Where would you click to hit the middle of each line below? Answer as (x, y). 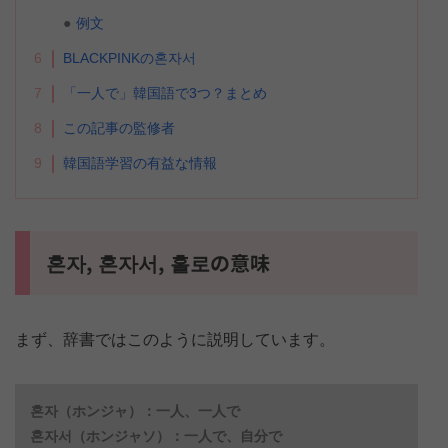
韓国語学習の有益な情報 (140, 162)
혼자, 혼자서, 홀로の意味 (158, 262)
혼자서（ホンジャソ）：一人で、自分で (156, 435)
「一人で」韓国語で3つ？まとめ (165, 92)
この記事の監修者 (119, 127)
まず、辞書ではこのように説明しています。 (175, 339)
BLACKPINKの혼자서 (129, 57)
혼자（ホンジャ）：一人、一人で (135, 410)
